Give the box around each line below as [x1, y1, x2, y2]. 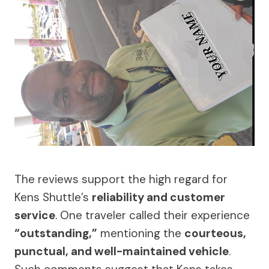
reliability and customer [92, 190, 225, 205]
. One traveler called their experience [55, 208, 250, 223]
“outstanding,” [14, 226, 97, 241]
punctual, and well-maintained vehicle [14, 244, 229, 259]
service [14, 208, 55, 223]
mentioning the [97, 226, 184, 241]
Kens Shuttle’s [14, 190, 92, 205]
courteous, [184, 226, 246, 241]
